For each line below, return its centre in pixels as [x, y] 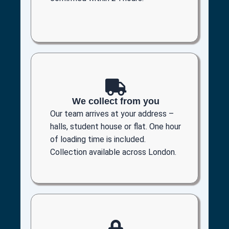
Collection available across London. [113, 152]
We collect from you [116, 101]
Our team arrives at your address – [112, 113]
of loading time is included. [98, 139]
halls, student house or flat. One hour [116, 126]
